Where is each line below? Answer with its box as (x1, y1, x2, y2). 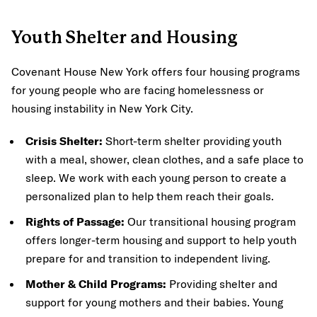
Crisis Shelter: (25, 133, 103, 147)
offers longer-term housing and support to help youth (25, 232, 296, 246)
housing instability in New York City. (11, 100, 199, 115)
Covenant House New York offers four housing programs (11, 64, 300, 78)
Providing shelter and (169, 276, 277, 290)
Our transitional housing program (127, 214, 296, 228)
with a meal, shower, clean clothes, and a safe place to (25, 151, 304, 166)
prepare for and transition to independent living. (25, 250, 270, 265)
